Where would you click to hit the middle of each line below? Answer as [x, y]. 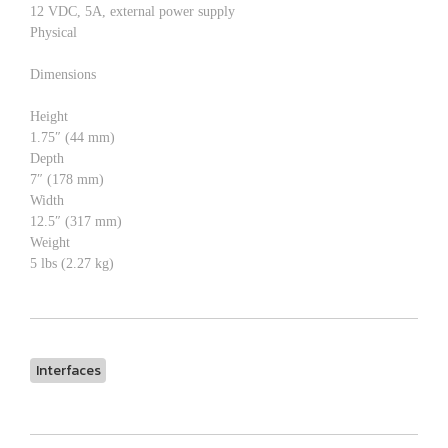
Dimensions [63, 74]
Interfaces [68, 370]
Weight [50, 242]
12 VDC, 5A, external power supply [132, 11]
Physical [53, 32]
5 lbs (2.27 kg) [72, 263]
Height [49, 116]
